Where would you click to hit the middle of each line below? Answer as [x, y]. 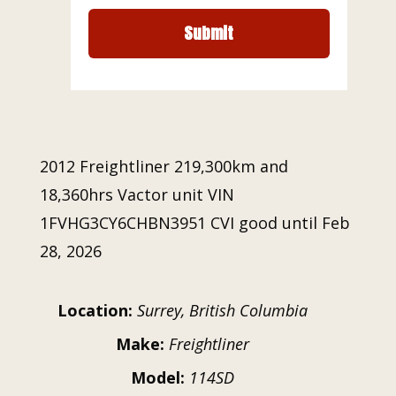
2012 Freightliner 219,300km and [164, 166]
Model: [157, 377]
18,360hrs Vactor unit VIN [137, 194]
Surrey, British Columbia [222, 310]
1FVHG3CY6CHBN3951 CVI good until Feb [194, 222]
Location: [95, 310]
